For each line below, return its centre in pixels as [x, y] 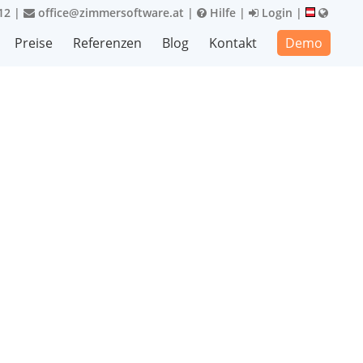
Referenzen [107, 43]
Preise [34, 43]
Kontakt [233, 43]
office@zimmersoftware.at [109, 13]
